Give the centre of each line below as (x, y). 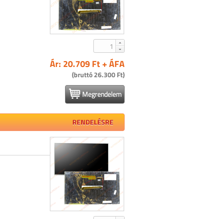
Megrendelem (102, 94)
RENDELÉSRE (93, 122)
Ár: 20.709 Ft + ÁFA (87, 64)
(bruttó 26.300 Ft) (98, 75)
